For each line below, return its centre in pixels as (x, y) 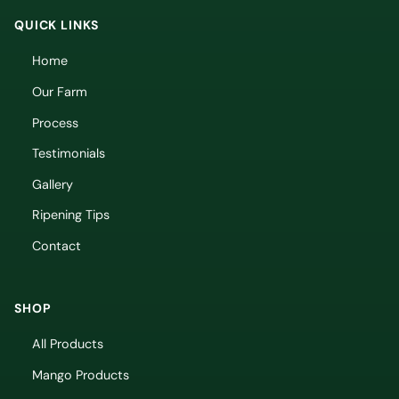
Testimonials (69, 154)
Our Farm (60, 91)
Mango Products (81, 375)
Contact (57, 245)
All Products (68, 343)
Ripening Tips (71, 215)
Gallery (53, 184)
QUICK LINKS (57, 25)
